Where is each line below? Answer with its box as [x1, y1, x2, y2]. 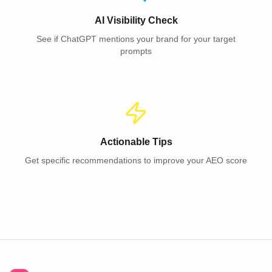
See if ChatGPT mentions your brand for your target [36, 34, 236, 44]
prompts [120, 46, 152, 56]
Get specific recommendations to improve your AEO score [25, 155, 247, 165]
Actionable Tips [100, 137, 172, 147]
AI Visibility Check [94, 15, 178, 25]
